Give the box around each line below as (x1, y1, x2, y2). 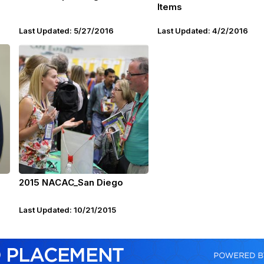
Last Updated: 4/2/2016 (157, 26, 248, 35)
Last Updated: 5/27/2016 (19, 26, 114, 35)
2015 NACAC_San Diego (19, 177, 123, 188)
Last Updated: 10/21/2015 (19, 205, 116, 214)
